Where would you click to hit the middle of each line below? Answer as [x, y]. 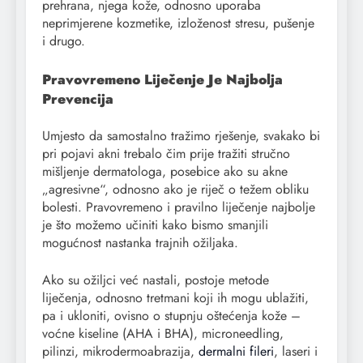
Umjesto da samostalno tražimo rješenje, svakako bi [181, 136]
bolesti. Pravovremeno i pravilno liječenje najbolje [179, 207]
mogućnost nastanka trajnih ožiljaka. [140, 243]
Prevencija [78, 99]
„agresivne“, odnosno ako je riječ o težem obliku [175, 190]
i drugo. [64, 41]
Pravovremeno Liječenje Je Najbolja [162, 80]
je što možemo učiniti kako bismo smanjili [155, 225]
